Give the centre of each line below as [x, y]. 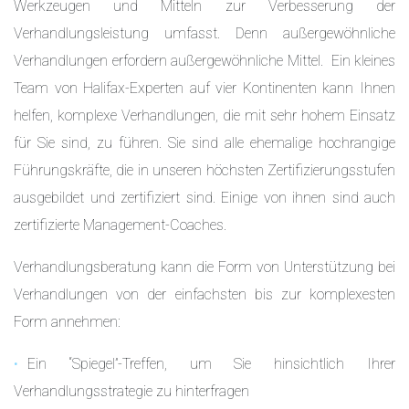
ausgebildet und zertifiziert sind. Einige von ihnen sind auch [204, 197]
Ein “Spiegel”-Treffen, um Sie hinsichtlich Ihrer [211, 363]
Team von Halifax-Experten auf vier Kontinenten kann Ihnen [204, 88]
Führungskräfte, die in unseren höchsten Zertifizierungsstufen [204, 170]
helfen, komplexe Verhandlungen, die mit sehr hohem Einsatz [204, 115]
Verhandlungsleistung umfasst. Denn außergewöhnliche [204, 33]
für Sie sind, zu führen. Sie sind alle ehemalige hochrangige [204, 142]
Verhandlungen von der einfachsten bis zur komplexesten [204, 294]
